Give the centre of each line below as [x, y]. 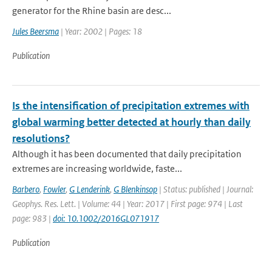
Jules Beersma [36, 31]
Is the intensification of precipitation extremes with [131, 106]
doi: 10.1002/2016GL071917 [106, 218]
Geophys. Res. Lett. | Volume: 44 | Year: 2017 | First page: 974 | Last [127, 204]
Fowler [54, 189]
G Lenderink [90, 189]
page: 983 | [32, 218]
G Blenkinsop [135, 189]
